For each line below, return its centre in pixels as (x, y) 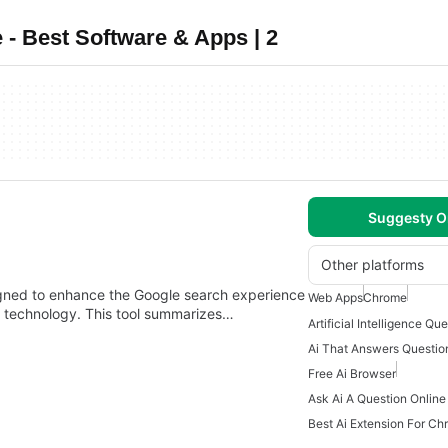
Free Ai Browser (352, 374)
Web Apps (335, 297)
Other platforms (372, 264)
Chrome (385, 297)
